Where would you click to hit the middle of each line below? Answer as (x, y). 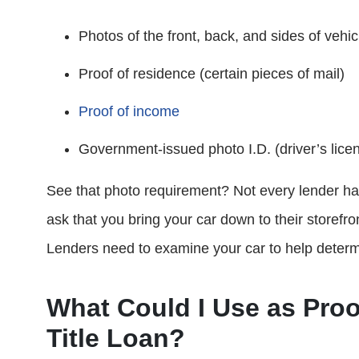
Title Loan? (116, 338)
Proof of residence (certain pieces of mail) (212, 74)
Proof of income (129, 111)
